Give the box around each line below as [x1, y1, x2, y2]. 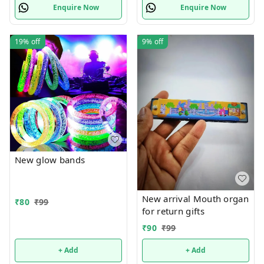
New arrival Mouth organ [142, 192, 249, 204]
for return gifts [142, 204, 204, 217]
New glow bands [15, 153, 85, 166]
